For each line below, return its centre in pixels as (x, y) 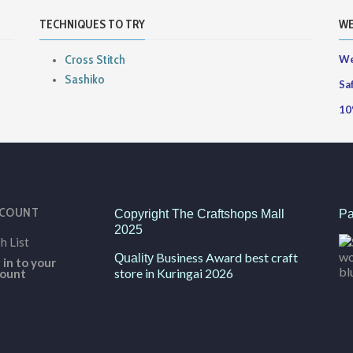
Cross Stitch (95, 59)
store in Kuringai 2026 (174, 273)
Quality (134, 258)
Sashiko (85, 79)
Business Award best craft (226, 257)
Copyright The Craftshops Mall (199, 214)
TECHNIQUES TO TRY (92, 25)
